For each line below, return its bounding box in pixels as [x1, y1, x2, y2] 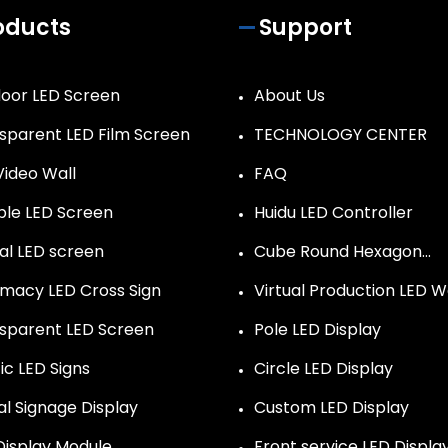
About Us [254, 84, 325, 108]
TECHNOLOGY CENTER [254, 123, 427, 147]
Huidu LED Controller [254, 201, 413, 225]
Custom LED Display [254, 396, 409, 420]
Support [259, 12, 352, 44]
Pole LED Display [254, 318, 381, 342]
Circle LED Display [254, 357, 393, 381]
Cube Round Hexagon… [254, 240, 431, 264]
